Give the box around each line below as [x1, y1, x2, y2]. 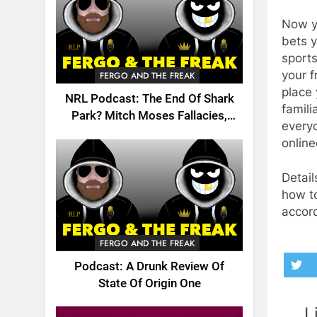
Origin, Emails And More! [83, 126, 216, 140]
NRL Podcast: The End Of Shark [64, 92, 234, 106]
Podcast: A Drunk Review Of [74, 259, 224, 273]
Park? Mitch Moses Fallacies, [71, 109, 227, 123]
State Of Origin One [98, 276, 201, 290]
